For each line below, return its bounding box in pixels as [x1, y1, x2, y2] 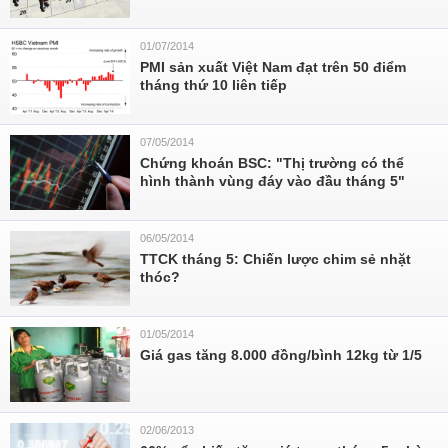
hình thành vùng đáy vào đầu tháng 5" [140, 173, 405, 189]
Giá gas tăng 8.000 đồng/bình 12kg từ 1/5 [140, 347, 422, 363]
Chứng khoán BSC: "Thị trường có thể [140, 155, 404, 171]
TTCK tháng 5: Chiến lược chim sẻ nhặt [140, 251, 411, 267]
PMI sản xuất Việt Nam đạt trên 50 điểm [140, 59, 406, 75]
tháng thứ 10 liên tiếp [140, 77, 287, 93]
